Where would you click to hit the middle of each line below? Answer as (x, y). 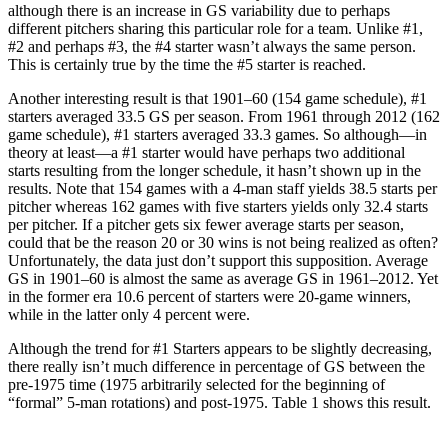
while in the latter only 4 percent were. (129, 314)
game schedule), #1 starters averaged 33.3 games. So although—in (217, 134)
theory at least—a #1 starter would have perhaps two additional (206, 152)
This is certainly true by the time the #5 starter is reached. (187, 64)
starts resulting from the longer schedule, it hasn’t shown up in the (214, 170)
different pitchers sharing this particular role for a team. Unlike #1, (215, 28)
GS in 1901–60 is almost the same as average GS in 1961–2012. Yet (223, 278)
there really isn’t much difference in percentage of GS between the (216, 366)
